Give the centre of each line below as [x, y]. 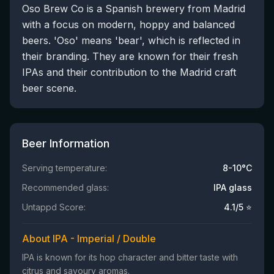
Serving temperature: [65, 168]
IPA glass [233, 187]
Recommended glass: [65, 187]
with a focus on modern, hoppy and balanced [128, 24]
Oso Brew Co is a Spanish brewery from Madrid [134, 9]
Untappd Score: [54, 207]
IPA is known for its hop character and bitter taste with [130, 257]
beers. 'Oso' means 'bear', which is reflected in [131, 40]
